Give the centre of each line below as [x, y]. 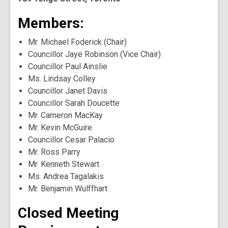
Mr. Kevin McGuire [60, 127]
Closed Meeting [68, 213]
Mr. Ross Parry [54, 152]
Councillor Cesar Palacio [71, 140]
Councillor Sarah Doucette [74, 103]
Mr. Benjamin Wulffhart [68, 189]
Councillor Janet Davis [68, 91]
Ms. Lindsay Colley [62, 79]
